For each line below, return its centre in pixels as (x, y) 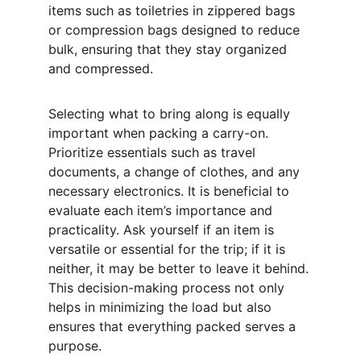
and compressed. (101, 68)
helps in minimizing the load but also (162, 307)
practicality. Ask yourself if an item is (163, 230)
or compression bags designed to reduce (176, 30)
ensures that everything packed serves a (174, 326)
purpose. (75, 346)
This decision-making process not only (168, 288)
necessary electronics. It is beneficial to (171, 191)
